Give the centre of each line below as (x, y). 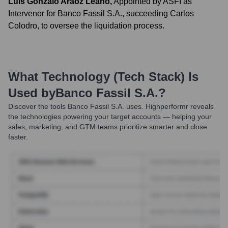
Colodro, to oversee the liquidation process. (86, 26)
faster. (18, 137)
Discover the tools (37, 106)
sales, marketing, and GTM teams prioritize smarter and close (108, 127)
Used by (32, 93)
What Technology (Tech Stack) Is (103, 77)
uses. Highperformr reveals (169, 106)
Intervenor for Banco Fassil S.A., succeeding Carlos (101, 13)
